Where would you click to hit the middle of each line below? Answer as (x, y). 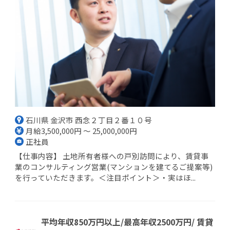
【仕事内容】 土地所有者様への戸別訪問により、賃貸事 (112, 156)
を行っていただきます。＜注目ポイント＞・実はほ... (105, 177)
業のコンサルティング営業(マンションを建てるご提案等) (114, 167)
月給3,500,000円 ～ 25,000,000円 (82, 130)
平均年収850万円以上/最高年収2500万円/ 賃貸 (127, 222)
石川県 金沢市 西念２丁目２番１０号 (89, 120)
